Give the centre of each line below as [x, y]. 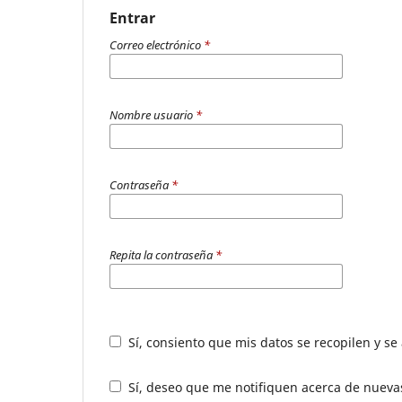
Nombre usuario [153, 115]
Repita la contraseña [162, 255]
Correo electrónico [157, 45]
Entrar [132, 18]
